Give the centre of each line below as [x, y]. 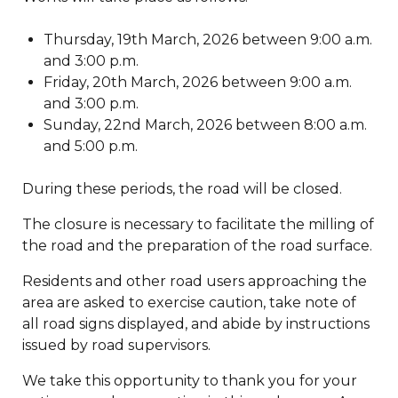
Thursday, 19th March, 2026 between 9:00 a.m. [208, 40]
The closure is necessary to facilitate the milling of [198, 225]
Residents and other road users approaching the [195, 282]
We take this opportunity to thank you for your [190, 381]
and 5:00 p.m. [91, 147]
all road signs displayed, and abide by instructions [196, 324]
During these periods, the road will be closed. [182, 189]
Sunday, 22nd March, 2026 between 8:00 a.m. [205, 125]
